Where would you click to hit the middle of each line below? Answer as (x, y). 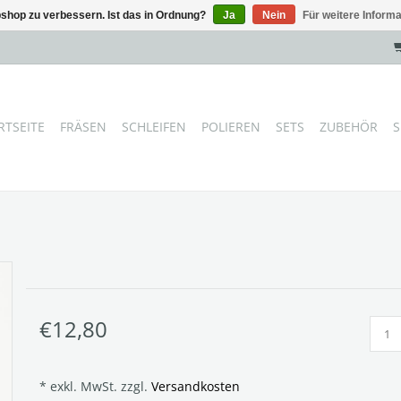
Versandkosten (196, 386)
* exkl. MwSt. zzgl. (95, 386)
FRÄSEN (83, 127)
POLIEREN (231, 127)
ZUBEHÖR (349, 127)
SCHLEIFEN (154, 127)
